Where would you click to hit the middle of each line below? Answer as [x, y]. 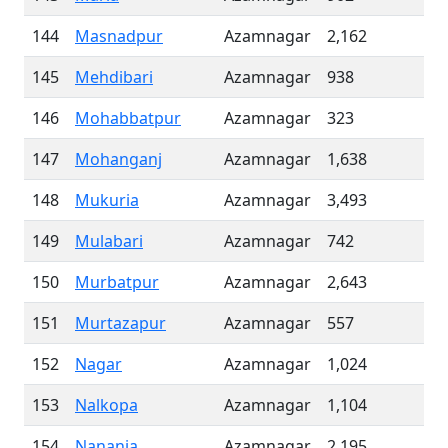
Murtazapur [120, 323]
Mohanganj [118, 159]
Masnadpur [119, 36]
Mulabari [109, 241]
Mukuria [107, 200]
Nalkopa [106, 405]
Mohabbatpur [128, 118]
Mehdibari [114, 77]
